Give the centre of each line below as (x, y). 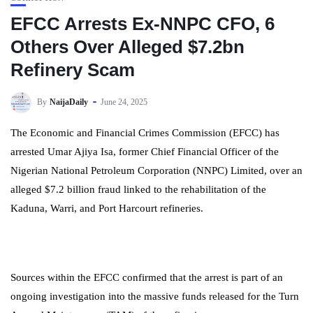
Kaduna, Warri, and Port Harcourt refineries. (107, 208)
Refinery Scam (73, 70)
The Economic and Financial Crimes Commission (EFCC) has (145, 133)
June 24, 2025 (124, 102)
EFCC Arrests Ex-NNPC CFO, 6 (143, 24)
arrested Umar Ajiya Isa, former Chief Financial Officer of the (145, 152)
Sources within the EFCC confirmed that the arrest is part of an (147, 277)
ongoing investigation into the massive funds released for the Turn (155, 296)
